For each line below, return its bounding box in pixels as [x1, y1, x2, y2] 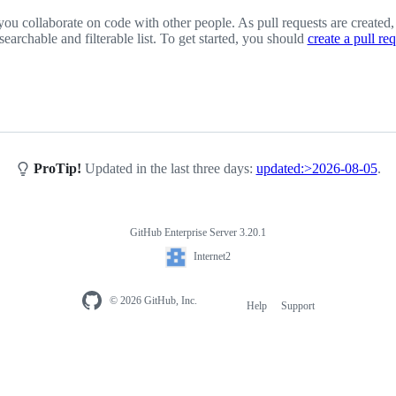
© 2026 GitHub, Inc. [110, 293, 197, 307]
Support [281, 299, 315, 312]
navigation [204, 316, 261, 331]
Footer [204, 301, 240, 316]
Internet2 [194, 250, 231, 263]
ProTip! [33, 160, 81, 176]
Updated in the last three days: [80, 160, 256, 176]
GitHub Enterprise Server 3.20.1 [130, 225, 266, 239]
